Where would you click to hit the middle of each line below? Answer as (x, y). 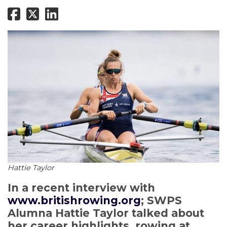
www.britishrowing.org (74, 201)
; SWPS (161, 201)
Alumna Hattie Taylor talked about (106, 213)
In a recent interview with (81, 188)
